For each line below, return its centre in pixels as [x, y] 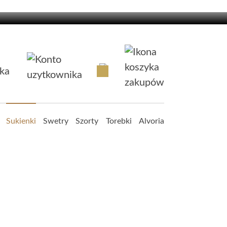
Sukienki [21, 121]
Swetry [56, 121]
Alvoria [151, 121]
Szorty [87, 121]
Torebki [119, 121]
